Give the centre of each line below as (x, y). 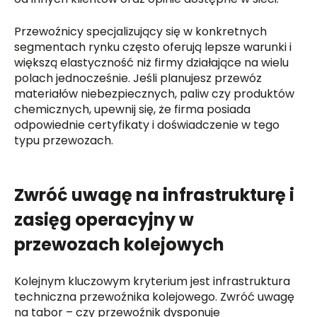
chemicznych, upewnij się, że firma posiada (133, 109)
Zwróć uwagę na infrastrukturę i (155, 195)
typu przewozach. (64, 140)
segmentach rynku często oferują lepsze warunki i (153, 47)
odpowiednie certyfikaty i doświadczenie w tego (147, 125)
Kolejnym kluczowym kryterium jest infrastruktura (152, 281)
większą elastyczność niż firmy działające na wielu (152, 62)
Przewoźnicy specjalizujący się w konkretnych (141, 31)
